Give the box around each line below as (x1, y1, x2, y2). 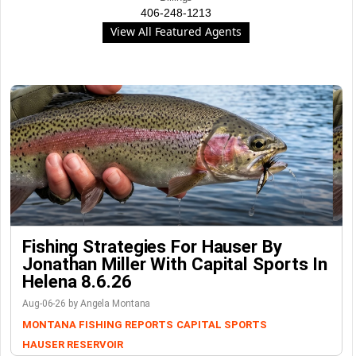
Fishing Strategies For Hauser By (22, 236, 282, 257)
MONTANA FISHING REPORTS (22, 319, 173, 331)
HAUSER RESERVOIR (22, 339, 123, 350)
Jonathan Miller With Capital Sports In (22, 253, 328, 274)
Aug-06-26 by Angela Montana (22, 298, 151, 309)
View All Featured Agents (110, 24, 242, 39)
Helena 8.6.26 (22, 271, 132, 292)
